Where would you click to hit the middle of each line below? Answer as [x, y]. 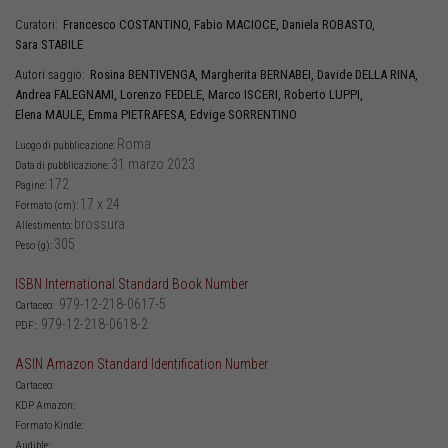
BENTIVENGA [161, 74]
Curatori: [39, 24]
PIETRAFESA [152, 114]
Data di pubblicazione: [63, 165]
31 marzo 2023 [153, 163]
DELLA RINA [385, 74]
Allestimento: [44, 225]
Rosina [109, 74]
